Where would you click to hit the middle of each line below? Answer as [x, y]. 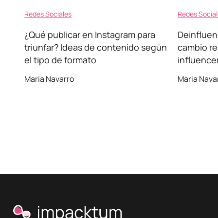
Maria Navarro [49, 79]
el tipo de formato [60, 60]
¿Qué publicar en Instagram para [90, 35]
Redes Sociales [48, 14]
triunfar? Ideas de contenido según [96, 47]
